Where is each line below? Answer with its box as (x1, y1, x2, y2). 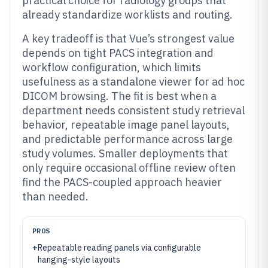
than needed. (22, 190, 89, 203)
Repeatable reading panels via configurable (38, 242, 201, 253)
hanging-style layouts (38, 254, 120, 265)
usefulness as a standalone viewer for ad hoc (22, 75, 245, 89)
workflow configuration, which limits (22, 60, 201, 74)
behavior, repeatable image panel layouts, (22, 118, 230, 132)
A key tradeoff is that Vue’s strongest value (22, 32, 234, 45)
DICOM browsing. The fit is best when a (22, 89, 217, 103)
